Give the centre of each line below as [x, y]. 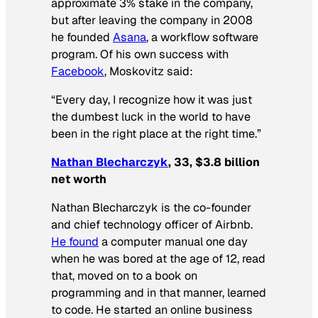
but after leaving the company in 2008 [152, 20]
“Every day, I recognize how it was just [152, 99]
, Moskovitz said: [149, 71]
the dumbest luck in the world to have [151, 116]
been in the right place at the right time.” [156, 133]
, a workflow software [202, 37]
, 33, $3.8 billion [214, 163]
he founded [82, 37]
